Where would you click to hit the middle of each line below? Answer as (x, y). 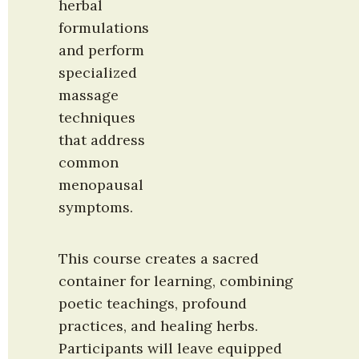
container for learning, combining (176, 281)
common (89, 162)
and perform (101, 50)
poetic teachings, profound (153, 304)
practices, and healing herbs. (158, 326)
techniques (97, 117)
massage (89, 95)
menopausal (101, 184)
